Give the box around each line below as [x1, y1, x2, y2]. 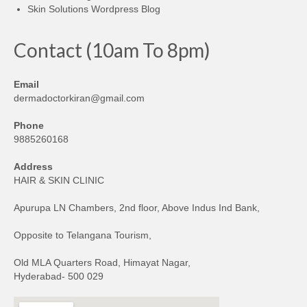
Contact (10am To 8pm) [14, 38, 210, 62]
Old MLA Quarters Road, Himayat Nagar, [14, 256, 191, 268]
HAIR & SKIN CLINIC [14, 174, 104, 186]
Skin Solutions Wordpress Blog [27, 3, 160, 14]
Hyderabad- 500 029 [14, 270, 103, 282]
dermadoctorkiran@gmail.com [14, 92, 145, 103]
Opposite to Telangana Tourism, [14, 229, 151, 241]
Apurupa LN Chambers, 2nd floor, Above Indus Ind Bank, [14, 201, 260, 213]
